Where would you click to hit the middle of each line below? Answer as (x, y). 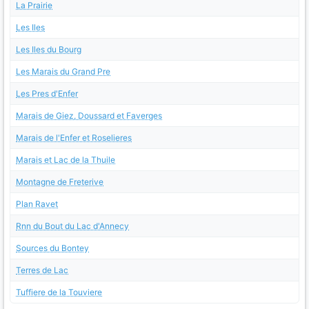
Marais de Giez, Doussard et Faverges (89, 116)
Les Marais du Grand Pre (63, 72)
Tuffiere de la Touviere (59, 292)
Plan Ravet (37, 204)
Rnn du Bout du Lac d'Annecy (72, 226)
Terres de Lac (42, 270)
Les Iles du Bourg (49, 50)
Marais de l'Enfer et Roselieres (74, 138)
